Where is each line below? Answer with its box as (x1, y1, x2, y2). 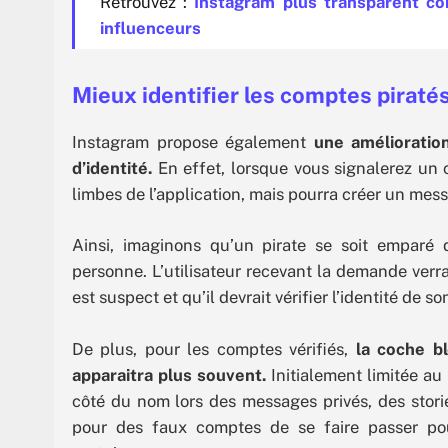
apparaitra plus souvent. (72, 365, 267, 386)
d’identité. (72, 157, 158, 178)
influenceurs (99, 17, 201, 38)
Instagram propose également (72, 131, 314, 152)
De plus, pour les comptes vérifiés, (72, 339, 356, 360)
